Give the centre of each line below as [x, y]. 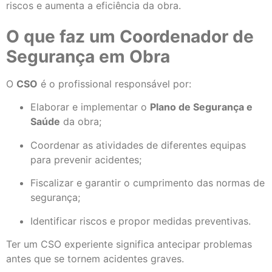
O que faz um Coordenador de [130, 37]
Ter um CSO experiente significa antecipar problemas [129, 244]
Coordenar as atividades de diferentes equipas [138, 145]
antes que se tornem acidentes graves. [95, 258]
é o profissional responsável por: [114, 84]
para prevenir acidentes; [86, 159]
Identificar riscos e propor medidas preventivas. [141, 221]
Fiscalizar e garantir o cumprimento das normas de [148, 183]
